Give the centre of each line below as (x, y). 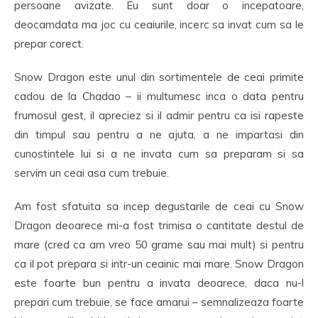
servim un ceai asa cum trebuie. (92, 173)
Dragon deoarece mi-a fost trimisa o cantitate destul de (159, 225)
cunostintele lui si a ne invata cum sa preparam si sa (159, 154)
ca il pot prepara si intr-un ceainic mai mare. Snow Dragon (159, 264)
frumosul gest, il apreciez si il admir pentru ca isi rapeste (159, 115)
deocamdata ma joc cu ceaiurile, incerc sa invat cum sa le (159, 24)
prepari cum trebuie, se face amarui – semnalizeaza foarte (159, 302)
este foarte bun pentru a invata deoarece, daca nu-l (159, 283)
